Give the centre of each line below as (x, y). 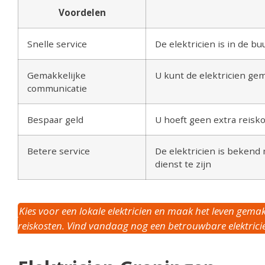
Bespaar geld (55, 120)
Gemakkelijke (56, 75)
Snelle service (57, 44)
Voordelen (82, 13)
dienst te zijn (183, 164)
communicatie (57, 88)
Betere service (59, 151)
